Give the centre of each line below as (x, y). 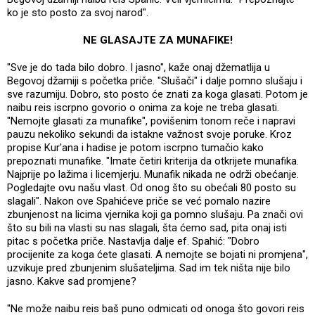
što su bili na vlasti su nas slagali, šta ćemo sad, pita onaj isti (147, 227)
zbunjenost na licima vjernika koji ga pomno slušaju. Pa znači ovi (155, 214)
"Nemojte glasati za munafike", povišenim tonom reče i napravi (151, 121)
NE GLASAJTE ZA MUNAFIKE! (157, 40)
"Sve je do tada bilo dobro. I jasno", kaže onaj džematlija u (139, 67)
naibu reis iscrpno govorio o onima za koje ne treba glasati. (143, 107)
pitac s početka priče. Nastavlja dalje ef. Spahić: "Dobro (133, 241)
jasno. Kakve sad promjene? (72, 281)
